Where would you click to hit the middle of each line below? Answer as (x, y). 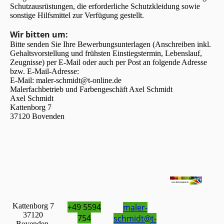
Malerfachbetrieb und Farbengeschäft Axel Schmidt (91, 89)
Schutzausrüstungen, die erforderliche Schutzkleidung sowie (105, 6)
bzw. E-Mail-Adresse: (44, 71)
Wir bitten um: (39, 35)
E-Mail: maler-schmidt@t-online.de (66, 80)
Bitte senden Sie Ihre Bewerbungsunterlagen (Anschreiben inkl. (110, 44)
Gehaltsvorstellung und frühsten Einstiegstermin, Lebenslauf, (106, 53)
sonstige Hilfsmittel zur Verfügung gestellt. (77, 15)
